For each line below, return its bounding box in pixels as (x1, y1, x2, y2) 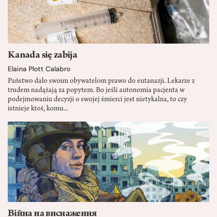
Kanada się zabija (8, 50, 77, 61)
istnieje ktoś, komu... (8, 105, 68, 113)
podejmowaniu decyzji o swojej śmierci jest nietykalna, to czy (8, 95, 187, 104)
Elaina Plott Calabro (8, 64, 70, 73)
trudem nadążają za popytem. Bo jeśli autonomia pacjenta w (8, 86, 185, 94)
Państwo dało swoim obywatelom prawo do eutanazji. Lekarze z (8, 77, 195, 85)
